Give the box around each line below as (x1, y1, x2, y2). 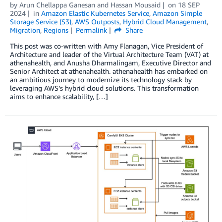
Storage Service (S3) (10, 17, 71, 26)
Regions (44, 25, 68, 34)
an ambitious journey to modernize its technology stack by (10, 75, 192, 84)
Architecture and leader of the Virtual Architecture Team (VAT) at (10, 50, 209, 58)
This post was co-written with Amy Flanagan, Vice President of (10, 41, 203, 50)
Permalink (75, 25, 107, 34)
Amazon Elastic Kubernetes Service (41, 8, 149, 17)
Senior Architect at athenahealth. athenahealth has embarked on (10, 66, 208, 75)
